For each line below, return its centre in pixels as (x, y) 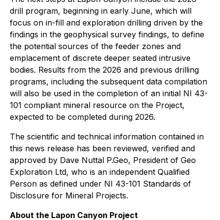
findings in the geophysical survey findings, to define (107, 35)
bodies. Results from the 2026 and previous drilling (104, 70)
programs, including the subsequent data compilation (109, 82)
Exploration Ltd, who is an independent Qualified (100, 172)
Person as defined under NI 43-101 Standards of (100, 184)
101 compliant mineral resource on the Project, (97, 105)
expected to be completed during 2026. (82, 117)
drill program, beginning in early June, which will (101, 11)
